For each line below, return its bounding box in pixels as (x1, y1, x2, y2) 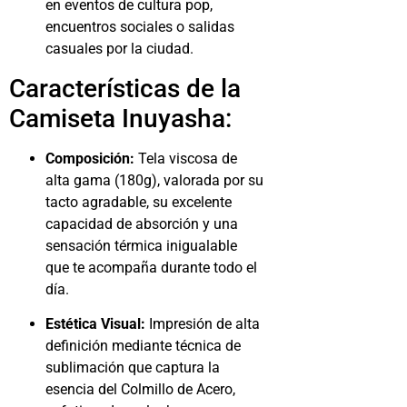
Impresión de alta (145, 315, 260, 333)
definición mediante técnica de (45, 337, 241, 355)
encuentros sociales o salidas (45, 18, 234, 36)
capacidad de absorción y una (45, 214, 238, 233)
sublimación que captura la (45, 359, 220, 377)
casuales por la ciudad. (45, 40, 194, 58)
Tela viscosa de (134, 149, 237, 167)
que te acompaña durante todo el (45, 258, 257, 276)
